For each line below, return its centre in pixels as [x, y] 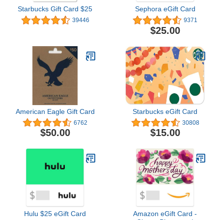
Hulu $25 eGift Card [55, 214]
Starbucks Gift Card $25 [55, 9]
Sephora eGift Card [165, 9]
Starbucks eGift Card [165, 111]
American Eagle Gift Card [55, 111]
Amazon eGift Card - [165, 214]
